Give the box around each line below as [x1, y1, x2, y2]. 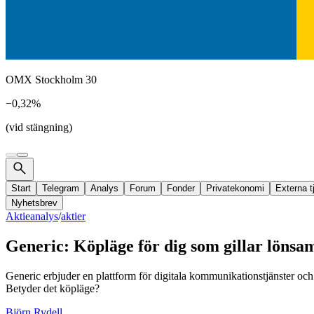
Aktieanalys [6, 210, 58, 222]
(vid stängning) [6, 121, 72, 133]
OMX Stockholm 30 [6, 74, 97, 86]
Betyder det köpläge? [6, 282, 100, 294]
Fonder [167, 183, 195, 193]
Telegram [42, 183, 79, 193]
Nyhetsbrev [11, 198, 57, 208]
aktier [61, 210, 86, 222]
